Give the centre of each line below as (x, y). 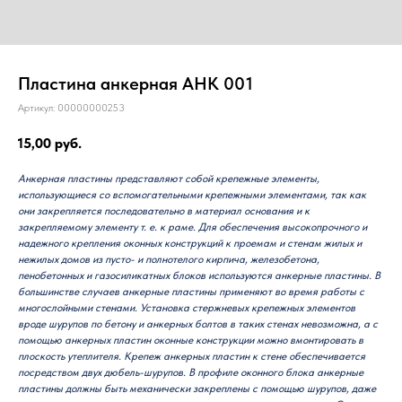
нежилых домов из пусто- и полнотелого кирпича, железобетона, (169, 259)
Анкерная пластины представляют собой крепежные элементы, (169, 178)
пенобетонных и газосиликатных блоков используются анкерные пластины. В (199, 275)
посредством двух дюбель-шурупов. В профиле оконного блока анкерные (191, 372)
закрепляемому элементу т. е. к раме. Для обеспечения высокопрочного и (192, 227)
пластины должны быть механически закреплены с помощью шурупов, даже (197, 388)
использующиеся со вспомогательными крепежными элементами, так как (192, 194)
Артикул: (38, 108)
